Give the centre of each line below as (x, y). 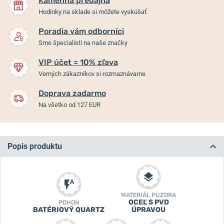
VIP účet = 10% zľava (78, 62)
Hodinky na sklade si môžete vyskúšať (93, 11)
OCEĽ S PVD (148, 202)
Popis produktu (35, 146)
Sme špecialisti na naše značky (83, 42)
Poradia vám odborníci (81, 31)
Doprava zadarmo (72, 93)
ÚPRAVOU (148, 209)
